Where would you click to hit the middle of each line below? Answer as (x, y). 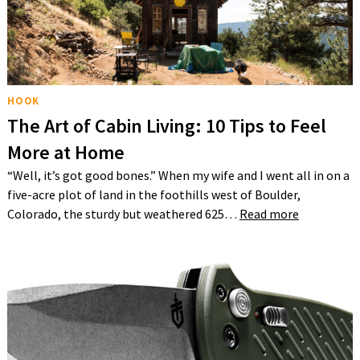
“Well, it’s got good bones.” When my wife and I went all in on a (178, 176)
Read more (269, 214)
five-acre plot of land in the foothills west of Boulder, (153, 195)
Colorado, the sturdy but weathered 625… (123, 214)
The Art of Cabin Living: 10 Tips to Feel (166, 126)
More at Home (65, 153)
